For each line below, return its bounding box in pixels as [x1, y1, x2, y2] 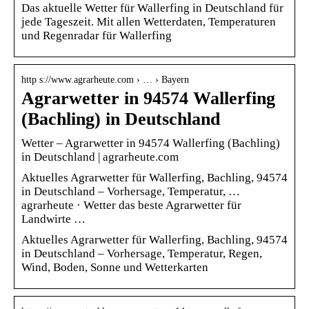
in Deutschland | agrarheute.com [21, 150, 179, 163]
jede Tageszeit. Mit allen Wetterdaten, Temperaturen [21, 14, 276, 28]
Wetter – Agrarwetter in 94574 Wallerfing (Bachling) [21, 136, 280, 150]
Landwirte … [21, 212, 86, 226]
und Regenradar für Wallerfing [21, 28, 172, 42]
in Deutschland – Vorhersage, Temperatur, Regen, [21, 246, 262, 260]
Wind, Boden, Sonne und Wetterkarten [21, 260, 208, 274]
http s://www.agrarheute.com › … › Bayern [21, 74, 189, 85]
